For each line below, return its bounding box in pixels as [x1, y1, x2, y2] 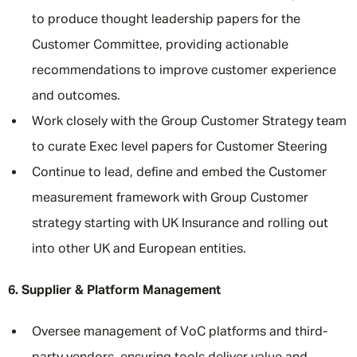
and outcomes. [32, 90, 120, 103]
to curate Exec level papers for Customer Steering [32, 141, 328, 154]
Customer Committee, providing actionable [32, 39, 288, 52]
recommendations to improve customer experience [32, 65, 336, 77]
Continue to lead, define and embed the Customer [32, 167, 327, 179]
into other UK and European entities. [32, 243, 246, 256]
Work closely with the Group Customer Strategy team [32, 116, 347, 128]
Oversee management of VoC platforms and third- [32, 326, 328, 339]
